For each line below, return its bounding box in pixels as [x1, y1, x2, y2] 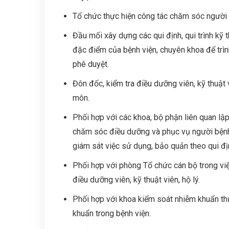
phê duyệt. [73, 59, 109, 69]
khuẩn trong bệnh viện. [73, 209, 151, 218]
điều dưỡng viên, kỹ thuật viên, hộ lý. [73, 175, 200, 185]
